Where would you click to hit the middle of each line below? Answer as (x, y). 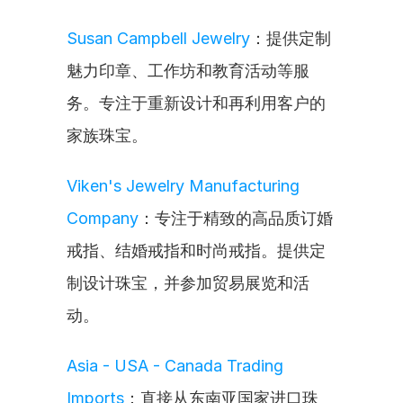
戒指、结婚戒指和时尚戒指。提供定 (196, 251)
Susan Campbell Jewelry (158, 38)
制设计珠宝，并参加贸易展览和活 (188, 283)
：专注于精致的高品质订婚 (236, 218)
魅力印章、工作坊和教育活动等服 (188, 71)
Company (103, 218)
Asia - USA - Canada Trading (175, 366)
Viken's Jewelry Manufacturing (183, 186)
